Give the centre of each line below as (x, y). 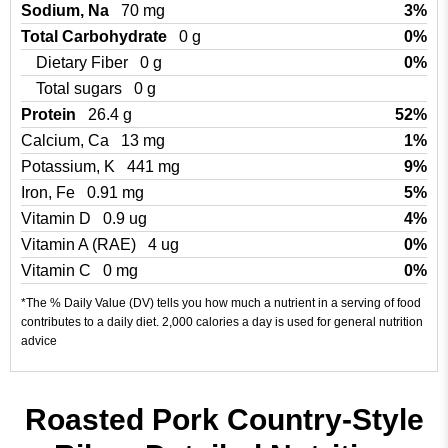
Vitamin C (58, 270)
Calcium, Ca (67, 140)
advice (39, 341)
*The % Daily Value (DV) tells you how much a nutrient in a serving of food (221, 303)
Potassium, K (70, 166)
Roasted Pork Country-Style (224, 419)
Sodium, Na (67, 10)
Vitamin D (58, 218)
